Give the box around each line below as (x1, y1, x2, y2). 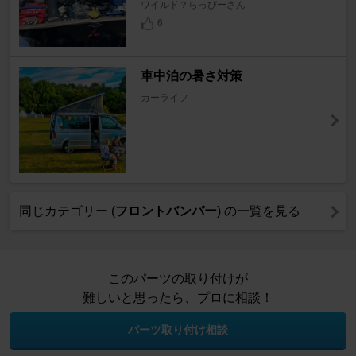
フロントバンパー (115, 204, 217, 219)
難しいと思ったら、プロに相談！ (83, 291, 273, 305)
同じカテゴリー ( (19, 204, 115, 219)
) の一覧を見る (217, 204, 300, 219)
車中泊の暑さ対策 (140, 69, 242, 83)
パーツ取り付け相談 (128, 323, 228, 337)
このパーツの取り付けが (108, 272, 248, 286)
